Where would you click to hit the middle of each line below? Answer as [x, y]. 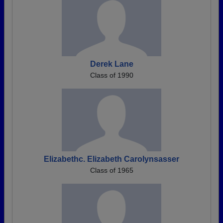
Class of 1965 [111, 170]
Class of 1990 [111, 75]
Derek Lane [111, 64]
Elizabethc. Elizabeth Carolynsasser [111, 159]
